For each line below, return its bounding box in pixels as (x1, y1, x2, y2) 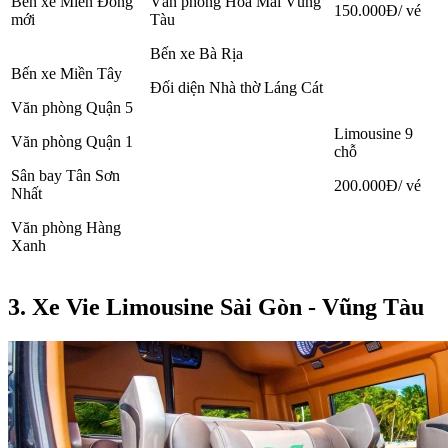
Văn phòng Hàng (11, 219, 121, 237)
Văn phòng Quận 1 (11, 133, 133, 151)
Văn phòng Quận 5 (11, 99, 133, 117)
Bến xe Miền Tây (11, 65, 122, 83)
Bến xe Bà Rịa (150, 45, 243, 63)
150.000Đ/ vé (334, 2, 421, 20)
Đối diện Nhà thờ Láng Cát (150, 79, 323, 97)
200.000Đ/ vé (334, 177, 421, 195)
